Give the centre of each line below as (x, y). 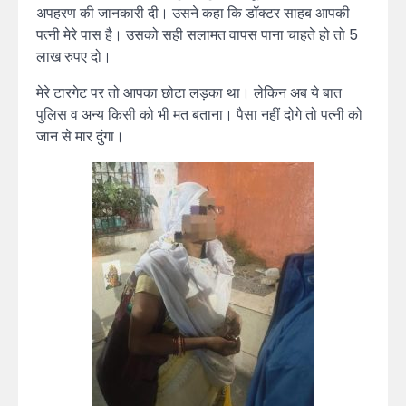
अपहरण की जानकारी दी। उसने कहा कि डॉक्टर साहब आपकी (193, 14)
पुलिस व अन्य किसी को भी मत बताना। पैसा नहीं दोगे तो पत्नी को (199, 115)
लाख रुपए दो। (74, 57)
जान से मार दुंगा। (80, 137)
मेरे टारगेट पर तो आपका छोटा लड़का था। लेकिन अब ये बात (189, 93)
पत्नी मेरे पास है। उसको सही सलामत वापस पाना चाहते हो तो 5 (197, 35)
